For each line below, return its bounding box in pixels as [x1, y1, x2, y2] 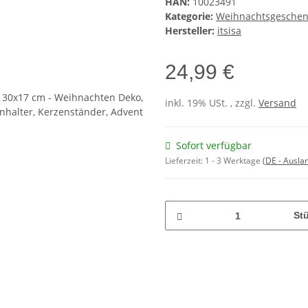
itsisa [217, 24, 241, 38]
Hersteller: [165, 24, 214, 38]
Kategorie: [165, 10, 216, 23]
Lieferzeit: [165, 155, 205, 167]
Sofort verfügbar [176, 139, 252, 153]
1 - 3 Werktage [205, 155, 263, 167]
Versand [258, 96, 296, 110]
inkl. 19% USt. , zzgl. [165, 96, 258, 110]
